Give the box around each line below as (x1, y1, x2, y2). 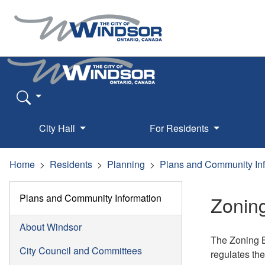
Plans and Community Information (20, 190, 161, 205)
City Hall (39, 121, 78, 135)
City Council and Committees (20, 243, 142, 257)
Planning (107, 157, 145, 171)
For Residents (149, 121, 211, 135)
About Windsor (20, 219, 82, 234)
